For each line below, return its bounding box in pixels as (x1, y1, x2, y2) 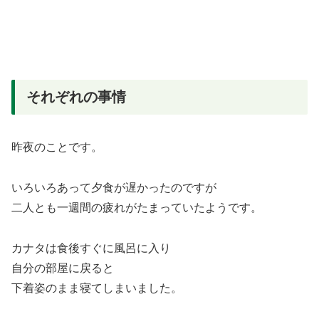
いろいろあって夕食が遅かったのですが (11, 181, 216, 194)
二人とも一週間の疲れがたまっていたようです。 (11, 201, 262, 214)
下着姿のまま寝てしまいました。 (11, 281, 182, 294)
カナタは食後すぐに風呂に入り (11, 241, 171, 254)
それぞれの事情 (26, 88, 126, 105)
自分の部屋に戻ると (11, 261, 114, 274)
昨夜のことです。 (11, 140, 103, 153)
